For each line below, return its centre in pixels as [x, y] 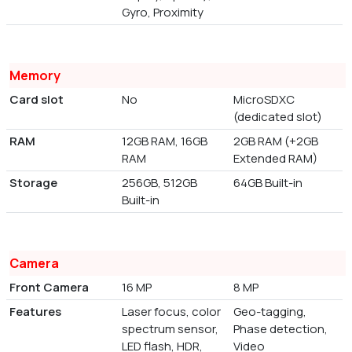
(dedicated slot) [278, 116]
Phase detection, [281, 328]
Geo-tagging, [270, 311]
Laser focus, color [171, 311]
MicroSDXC [264, 99]
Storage [33, 182]
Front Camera [49, 287]
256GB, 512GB [159, 182]
